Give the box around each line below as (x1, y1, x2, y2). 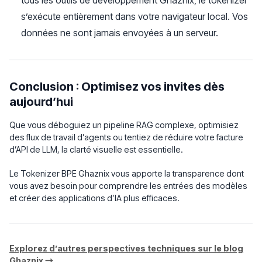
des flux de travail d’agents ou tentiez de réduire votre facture (9, 132, 243, 142)
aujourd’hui (9, 95, 73, 109)
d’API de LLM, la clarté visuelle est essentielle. (9, 144, 183, 154)
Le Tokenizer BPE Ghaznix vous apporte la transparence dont (9, 168, 244, 178)
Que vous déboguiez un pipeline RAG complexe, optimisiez (9, 120, 239, 130)
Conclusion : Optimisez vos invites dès (9, 80, 225, 94)
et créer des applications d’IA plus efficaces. (9, 193, 180, 203)
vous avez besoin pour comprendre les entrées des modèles (9, 181, 247, 191)
